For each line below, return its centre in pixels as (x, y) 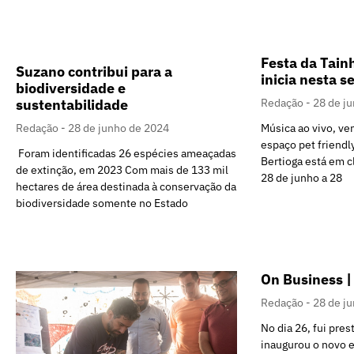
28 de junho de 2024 (119, 128)
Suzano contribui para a (94, 72)
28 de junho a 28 (301, 178)
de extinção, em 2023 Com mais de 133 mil (122, 170)
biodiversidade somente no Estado (102, 203)
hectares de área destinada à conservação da (126, 187)
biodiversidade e (71, 88)
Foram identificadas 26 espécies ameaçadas (126, 154)
